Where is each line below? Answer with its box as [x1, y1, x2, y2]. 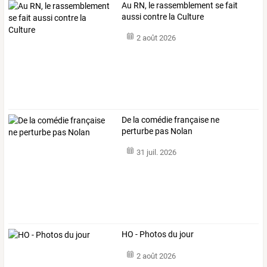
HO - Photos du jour [122, 229, 194, 240]
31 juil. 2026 [136, 148, 176, 157]
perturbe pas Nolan [122, 126, 193, 136]
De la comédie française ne [122, 114, 220, 125]
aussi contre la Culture [122, 11, 204, 21]
